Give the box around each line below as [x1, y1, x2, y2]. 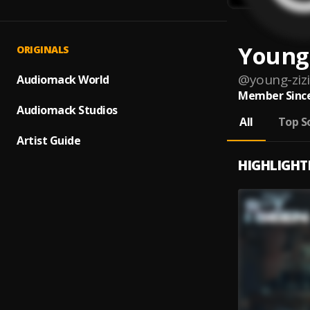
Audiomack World [17, 72, 109, 87]
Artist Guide [17, 133, 80, 148]
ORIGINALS [17, 43, 69, 56]
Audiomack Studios [17, 102, 118, 118]
